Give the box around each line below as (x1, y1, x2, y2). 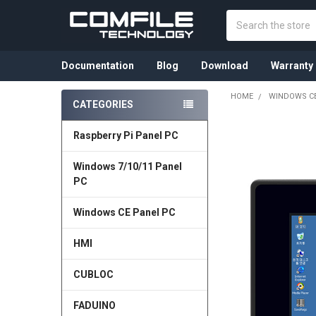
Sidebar (61, 111, 107, 127)
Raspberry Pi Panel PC (73, 129, 178, 141)
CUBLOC (73, 268, 114, 280)
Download (200, 59, 248, 71)
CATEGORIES (72, 98, 133, 110)
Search (226, 11, 258, 23)
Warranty (270, 59, 313, 71)
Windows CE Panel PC (73, 206, 176, 218)
